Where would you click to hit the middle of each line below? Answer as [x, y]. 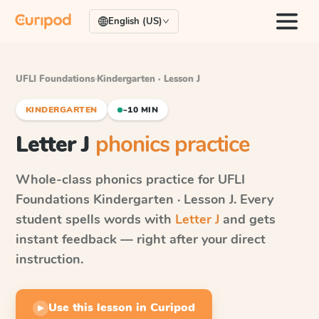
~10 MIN [140, 110]
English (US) [135, 21]
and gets [247, 219]
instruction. [49, 259]
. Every [253, 199]
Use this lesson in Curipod [122, 308]
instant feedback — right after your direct [141, 239]
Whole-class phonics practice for [117, 179]
